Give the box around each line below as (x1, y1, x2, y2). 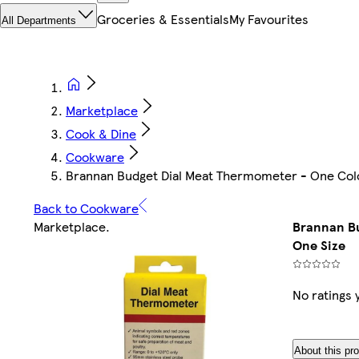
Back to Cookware (34, 199, 139, 218)
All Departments (2, 14, 76, 27)
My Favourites (229, 10, 309, 29)
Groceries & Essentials (97, 10, 229, 29)
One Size (292, 236, 345, 255)
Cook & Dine (66, 124, 136, 143)
